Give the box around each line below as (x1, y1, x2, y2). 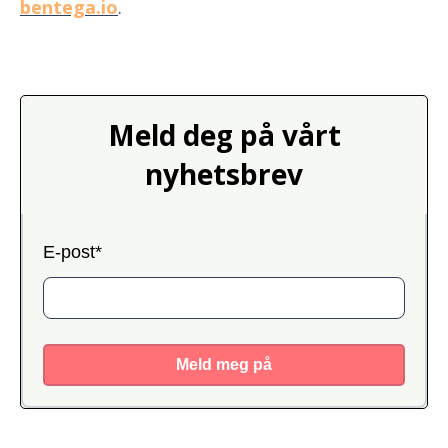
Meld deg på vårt (107, 115, 341, 154)
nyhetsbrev (145, 154, 303, 193)
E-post (43, 241, 95, 262)
